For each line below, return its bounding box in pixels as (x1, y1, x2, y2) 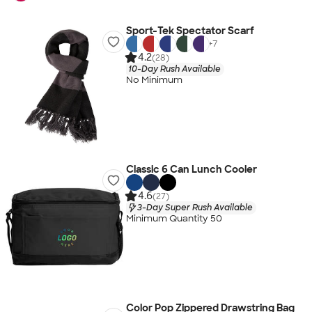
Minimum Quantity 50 (125, 212, 222, 225)
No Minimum (125, 74, 182, 86)
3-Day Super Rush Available (136, 201, 253, 213)
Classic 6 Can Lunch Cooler (125, 163, 257, 175)
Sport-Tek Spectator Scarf (125, 24, 254, 37)
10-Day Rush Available (127, 63, 221, 75)
